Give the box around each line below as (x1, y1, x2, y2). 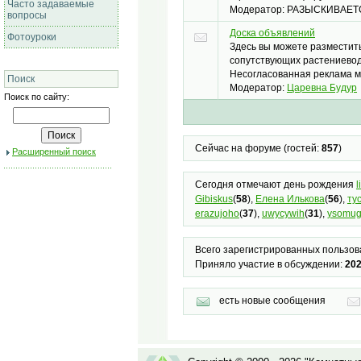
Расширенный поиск (12, 147, 96, 156)
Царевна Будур (287, 82, 357, 94)
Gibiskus (194, 193, 233, 205)
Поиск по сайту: (4, 92, 69, 102)
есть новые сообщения (218, 294, 326, 306)
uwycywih (261, 208, 305, 220)
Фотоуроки (7, 31, 56, 43)
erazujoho (194, 208, 239, 220)
